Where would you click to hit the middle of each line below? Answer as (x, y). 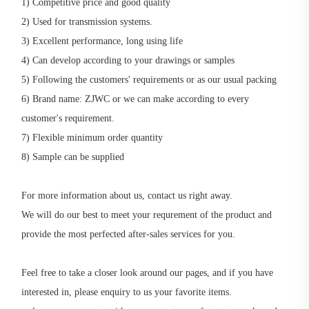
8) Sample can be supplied (73, 157)
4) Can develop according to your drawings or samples (128, 60)
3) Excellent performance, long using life (102, 41)
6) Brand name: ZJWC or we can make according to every (136, 99)
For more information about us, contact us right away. (127, 195)
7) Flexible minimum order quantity (92, 137)
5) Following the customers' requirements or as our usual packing (149, 79)
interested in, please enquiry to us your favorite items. (127, 292)
